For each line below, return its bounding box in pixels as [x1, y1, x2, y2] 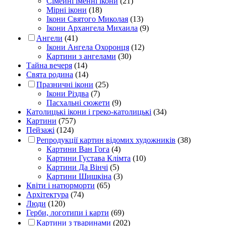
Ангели [36, 33, 63, 42]
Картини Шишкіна [46, 172, 111, 181]
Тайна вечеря [26, 61, 72, 70]
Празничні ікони [36, 80, 93, 89]
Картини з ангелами [46, 51, 116, 61]
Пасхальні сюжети [46, 98, 110, 107]
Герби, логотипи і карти [26, 208, 109, 217]
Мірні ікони [46, 5, 87, 14]
